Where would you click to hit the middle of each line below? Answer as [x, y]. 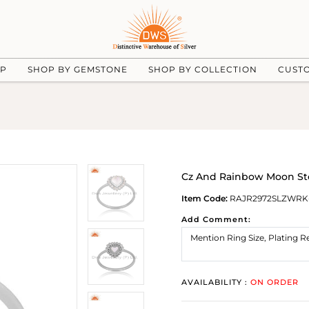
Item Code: [205, 198]
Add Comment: [216, 219]
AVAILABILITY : [216, 282]
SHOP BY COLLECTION [202, 69]
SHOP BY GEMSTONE [77, 69]
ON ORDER [275, 282]
